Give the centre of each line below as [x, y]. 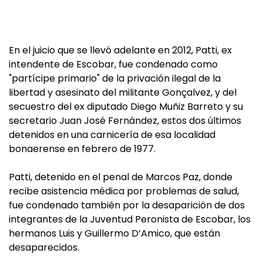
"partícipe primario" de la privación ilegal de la [115, 78]
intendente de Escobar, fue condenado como [113, 64]
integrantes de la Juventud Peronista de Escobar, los [130, 219]
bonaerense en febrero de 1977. [82, 149]
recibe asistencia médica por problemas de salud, [124, 191]
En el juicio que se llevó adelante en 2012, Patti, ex [120, 50]
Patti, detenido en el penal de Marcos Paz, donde [121, 177]
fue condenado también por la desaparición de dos [127, 205]
